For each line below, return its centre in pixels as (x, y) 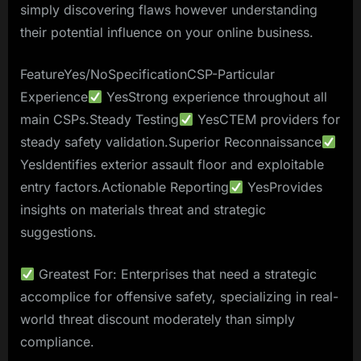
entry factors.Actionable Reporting (124, 187)
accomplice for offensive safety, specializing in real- (179, 297)
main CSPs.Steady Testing (100, 120)
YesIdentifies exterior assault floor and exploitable (172, 165)
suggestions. (58, 232)
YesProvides (283, 187)
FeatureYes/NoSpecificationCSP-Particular (147, 75)
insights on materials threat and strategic (143, 210)
